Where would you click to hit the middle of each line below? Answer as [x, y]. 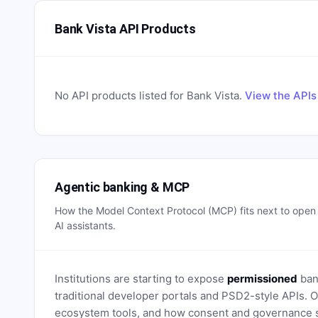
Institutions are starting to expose [141, 279]
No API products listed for [121, 95]
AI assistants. [85, 225]
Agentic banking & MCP [122, 187]
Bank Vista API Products [125, 28]
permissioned [262, 279]
